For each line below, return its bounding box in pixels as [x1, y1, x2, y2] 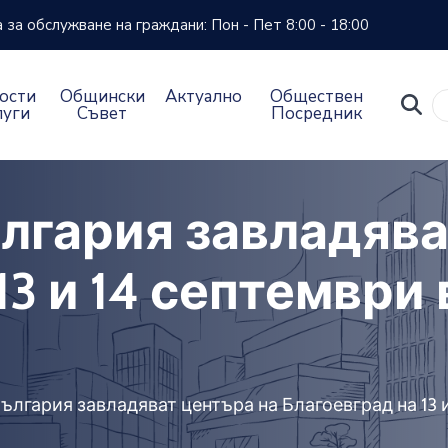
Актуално [164, 85, 242, 109]
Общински [59, 85, 145, 109]
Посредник [270, 102, 362, 126]
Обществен [269, 85, 363, 109]
